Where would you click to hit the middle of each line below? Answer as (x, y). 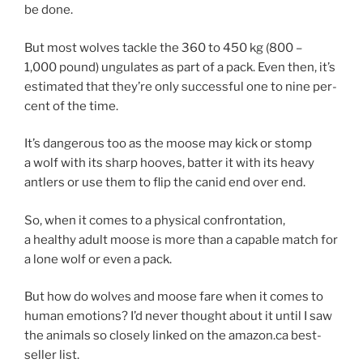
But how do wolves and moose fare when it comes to (174, 297)
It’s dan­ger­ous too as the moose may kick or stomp (168, 144)
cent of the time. (71, 106)
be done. (49, 10)
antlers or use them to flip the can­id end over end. (165, 183)
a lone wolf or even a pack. (98, 259)
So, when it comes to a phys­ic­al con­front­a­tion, (155, 220)
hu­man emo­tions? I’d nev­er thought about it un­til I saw (178, 316)
